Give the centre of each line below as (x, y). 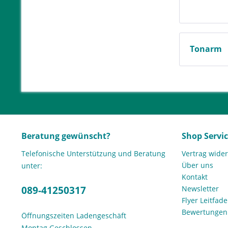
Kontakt (195, 177)
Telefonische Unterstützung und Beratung (93, 154)
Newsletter (200, 189)
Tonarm (207, 49)
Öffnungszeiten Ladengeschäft (74, 216)
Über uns (197, 165)
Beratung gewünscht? (66, 136)
